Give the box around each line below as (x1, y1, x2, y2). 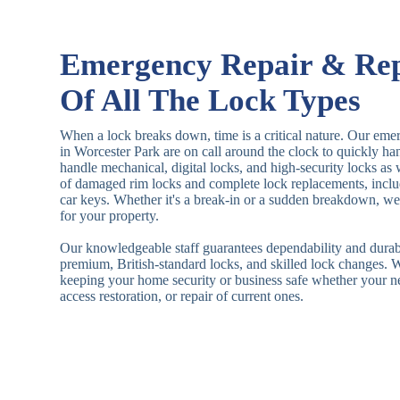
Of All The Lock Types (60, 83, 362, 119)
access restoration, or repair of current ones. (60, 288, 304, 304)
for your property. (60, 208, 160, 224)
